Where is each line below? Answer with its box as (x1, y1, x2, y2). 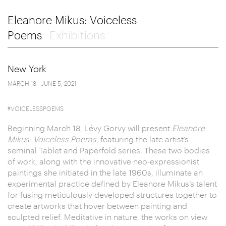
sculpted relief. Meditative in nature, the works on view (8, 212, 207, 222)
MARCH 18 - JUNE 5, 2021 (8, 80, 76, 87)
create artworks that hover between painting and (8, 201, 187, 211)
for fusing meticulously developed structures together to (8, 190, 217, 200)
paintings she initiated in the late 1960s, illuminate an (8, 167, 203, 178)
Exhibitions (49, 28, 105, 42)
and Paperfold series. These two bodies (64, 145, 210, 155)
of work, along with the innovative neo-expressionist (8, 156, 199, 166)
